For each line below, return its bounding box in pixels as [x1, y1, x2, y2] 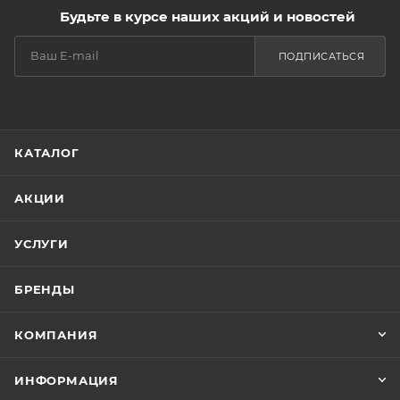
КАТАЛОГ [14, 145, 79, 160]
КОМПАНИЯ [14, 327, 98, 342]
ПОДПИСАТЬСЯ [278, 49, 364, 62]
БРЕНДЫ [14, 281, 75, 296]
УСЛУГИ [14, 236, 69, 251]
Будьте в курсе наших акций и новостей [59, 7, 355, 25]
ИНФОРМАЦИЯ [14, 372, 119, 387]
